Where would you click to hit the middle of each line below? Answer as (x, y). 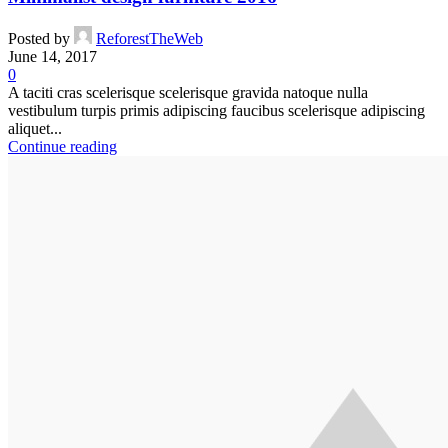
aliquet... (35, 129)
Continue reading (62, 147)
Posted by (39, 39)
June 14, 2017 (52, 57)
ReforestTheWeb (149, 39)
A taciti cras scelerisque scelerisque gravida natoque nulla (188, 93)
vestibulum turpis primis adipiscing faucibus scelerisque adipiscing (216, 111)
